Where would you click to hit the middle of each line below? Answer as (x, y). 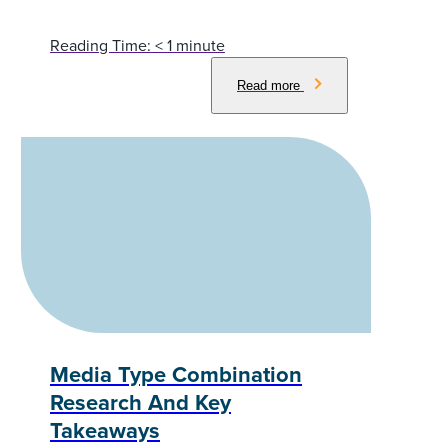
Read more (270, 86)
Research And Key (140, 403)
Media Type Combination (176, 375)
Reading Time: (100, 46)
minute (200, 46)
